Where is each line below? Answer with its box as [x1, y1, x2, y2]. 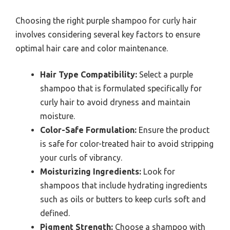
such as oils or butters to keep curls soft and [40, 195, 206, 204]
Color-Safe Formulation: [40, 125, 137, 135]
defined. [40, 208, 70, 218]
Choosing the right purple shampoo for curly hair [15, 16, 197, 26]
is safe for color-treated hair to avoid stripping [40, 139, 214, 149]
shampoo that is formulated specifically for [40, 84, 202, 93]
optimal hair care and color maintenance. [15, 44, 168, 53]
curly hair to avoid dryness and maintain [40, 98, 190, 107]
